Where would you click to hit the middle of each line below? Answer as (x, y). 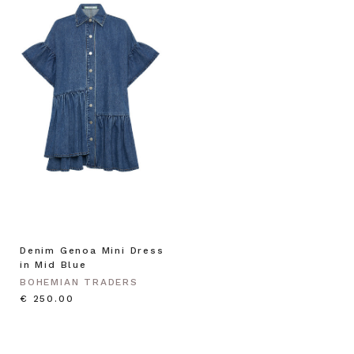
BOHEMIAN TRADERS (79, 282)
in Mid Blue (53, 264)
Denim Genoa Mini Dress (92, 250)
